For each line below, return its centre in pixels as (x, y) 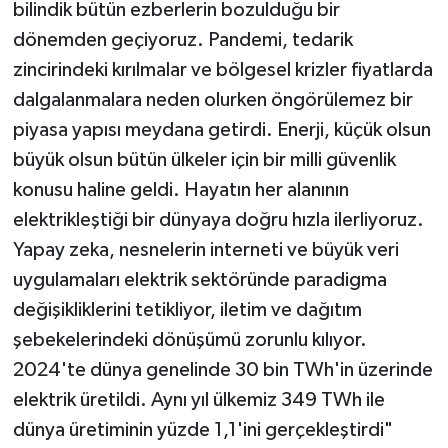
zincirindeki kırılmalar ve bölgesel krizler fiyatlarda (222, 70)
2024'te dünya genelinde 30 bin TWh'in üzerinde (222, 370)
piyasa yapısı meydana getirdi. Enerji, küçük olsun (221, 130)
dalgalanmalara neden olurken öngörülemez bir (212, 100)
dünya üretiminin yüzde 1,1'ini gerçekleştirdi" (202, 430)
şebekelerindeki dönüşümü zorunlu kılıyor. (189, 340)
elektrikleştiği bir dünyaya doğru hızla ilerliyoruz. (218, 220)
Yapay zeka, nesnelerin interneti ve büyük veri (205, 250)
